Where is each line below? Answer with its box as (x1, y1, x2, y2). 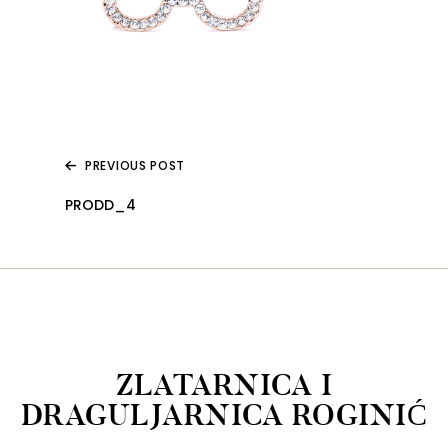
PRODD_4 (65, 194, 136, 215)
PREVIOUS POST (85, 156, 186, 174)
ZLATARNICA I (116, 366, 332, 404)
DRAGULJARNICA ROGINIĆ (20, 396, 428, 434)
